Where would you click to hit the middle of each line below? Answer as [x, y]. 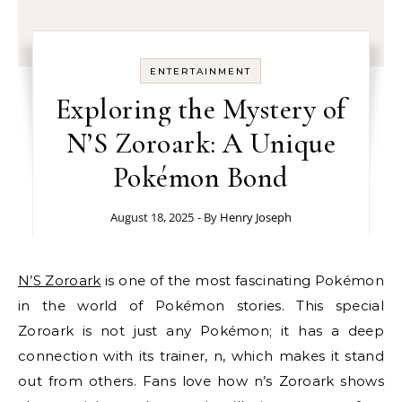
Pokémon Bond [201, 177]
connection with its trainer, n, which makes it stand [201, 356]
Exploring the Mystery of [201, 109]
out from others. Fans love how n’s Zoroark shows [201, 381]
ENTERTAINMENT [201, 71]
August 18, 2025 [152, 217]
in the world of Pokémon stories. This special [201, 306]
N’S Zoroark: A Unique [201, 143]
